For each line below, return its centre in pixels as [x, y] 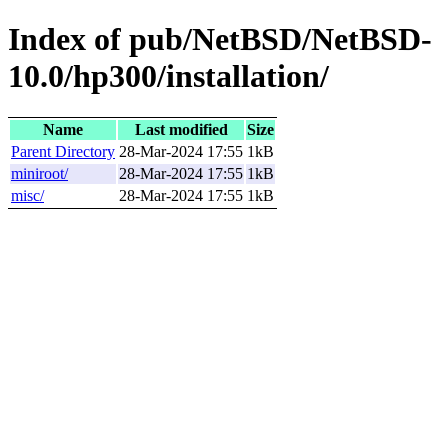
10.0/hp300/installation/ [168, 76]
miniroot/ [39, 173]
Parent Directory [63, 151]
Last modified [181, 129]
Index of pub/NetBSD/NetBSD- [220, 39]
